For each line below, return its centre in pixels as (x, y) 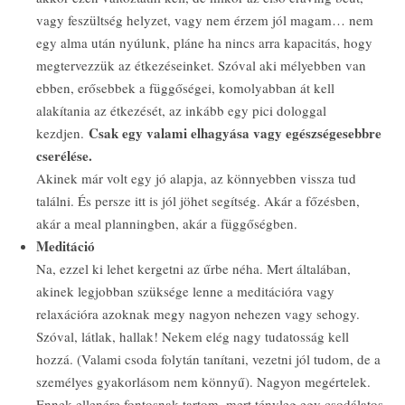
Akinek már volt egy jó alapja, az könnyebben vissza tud (196, 178)
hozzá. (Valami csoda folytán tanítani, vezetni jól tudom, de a (208, 359)
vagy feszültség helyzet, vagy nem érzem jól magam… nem (205, 20)
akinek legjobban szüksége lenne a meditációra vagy (185, 291)
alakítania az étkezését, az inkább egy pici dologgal (181, 110)
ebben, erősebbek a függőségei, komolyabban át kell (185, 88)
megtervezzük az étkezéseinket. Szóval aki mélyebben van (201, 65)
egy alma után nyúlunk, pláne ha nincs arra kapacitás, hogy (204, 42)
